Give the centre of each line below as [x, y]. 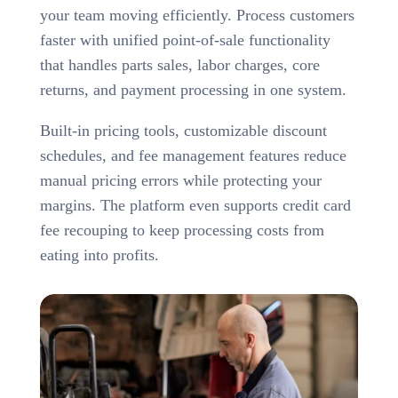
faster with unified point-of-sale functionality [185, 40]
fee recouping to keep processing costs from [182, 230]
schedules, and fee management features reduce [193, 155]
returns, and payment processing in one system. [193, 89]
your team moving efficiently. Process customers [197, 15]
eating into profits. [99, 255]
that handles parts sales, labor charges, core [179, 64]
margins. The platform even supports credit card [195, 205]
